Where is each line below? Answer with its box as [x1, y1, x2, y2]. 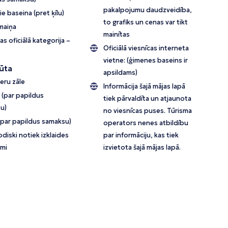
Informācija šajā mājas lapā [103, 82, 186, 91]
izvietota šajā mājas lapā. [103, 143, 181, 152]
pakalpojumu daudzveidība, [103, 6, 192, 15]
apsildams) [103, 68, 138, 77]
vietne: [103, 56, 127, 65]
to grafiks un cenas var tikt [103, 18, 188, 27]
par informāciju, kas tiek [103, 131, 179, 140]
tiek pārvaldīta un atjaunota [103, 94, 192, 103]
